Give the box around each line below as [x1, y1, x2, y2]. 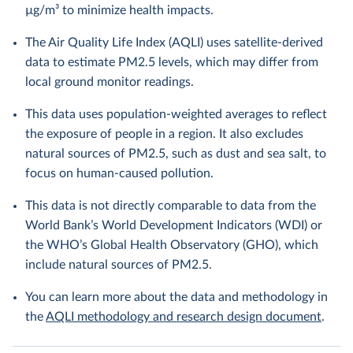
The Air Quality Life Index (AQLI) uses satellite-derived [25, 36, 323, 49]
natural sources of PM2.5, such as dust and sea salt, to [25, 147, 326, 160]
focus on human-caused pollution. [25, 167, 214, 180]
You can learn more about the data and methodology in [25, 291, 328, 303]
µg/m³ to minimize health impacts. [25, 4, 214, 17]
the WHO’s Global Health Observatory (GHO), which [25, 239, 318, 251]
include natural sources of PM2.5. [25, 258, 212, 271]
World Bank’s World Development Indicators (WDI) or [25, 219, 322, 232]
